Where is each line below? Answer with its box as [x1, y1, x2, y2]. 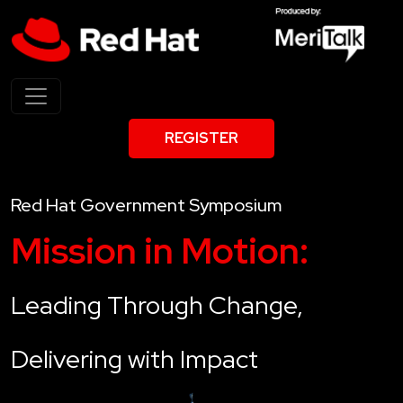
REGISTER [165, 128, 238, 148]
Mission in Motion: [11, 226, 309, 274]
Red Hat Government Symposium [11, 193, 282, 217]
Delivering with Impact [11, 341, 258, 376]
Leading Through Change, [11, 287, 303, 322]
